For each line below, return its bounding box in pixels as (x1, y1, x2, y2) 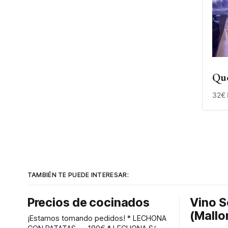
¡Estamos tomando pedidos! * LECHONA (27, 214, 127, 223)
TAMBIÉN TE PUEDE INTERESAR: (27, 171, 129, 179)
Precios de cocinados (27, 195, 150, 210)
